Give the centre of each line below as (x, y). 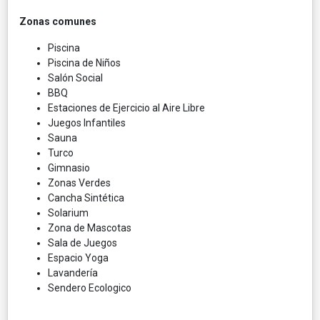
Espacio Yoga (78, 257)
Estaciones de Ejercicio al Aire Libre (126, 107)
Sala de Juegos (82, 242)
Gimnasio (69, 167)
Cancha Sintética (86, 197)
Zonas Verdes (79, 182)
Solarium (68, 212)
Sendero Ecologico (90, 287)
